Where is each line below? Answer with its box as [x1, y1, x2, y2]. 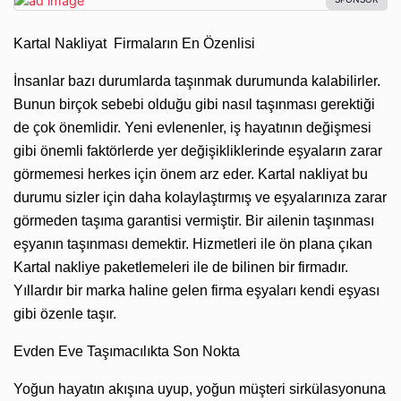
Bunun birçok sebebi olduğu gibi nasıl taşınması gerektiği [13, 96, 375, 112]
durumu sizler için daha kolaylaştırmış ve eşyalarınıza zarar [13, 189, 387, 205]
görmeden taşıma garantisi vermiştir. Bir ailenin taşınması [13, 212, 374, 228]
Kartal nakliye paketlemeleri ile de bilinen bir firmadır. [13, 259, 348, 275]
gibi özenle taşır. [13, 305, 116, 321]
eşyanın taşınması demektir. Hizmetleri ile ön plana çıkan [13, 235, 372, 252]
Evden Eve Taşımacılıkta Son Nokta [13, 343, 240, 359]
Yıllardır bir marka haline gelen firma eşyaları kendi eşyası [13, 282, 380, 298]
